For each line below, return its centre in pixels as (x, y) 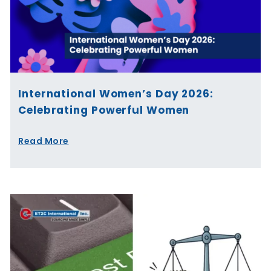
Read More (44, 141)
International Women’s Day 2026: (116, 94)
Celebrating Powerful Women (104, 110)
